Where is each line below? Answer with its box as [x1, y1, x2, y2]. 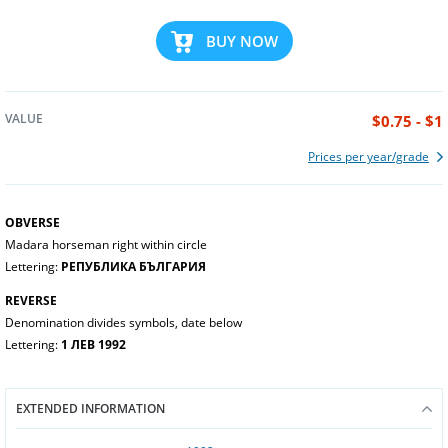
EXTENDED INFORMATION [16, 400, 165, 417]
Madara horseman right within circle [5, 236, 207, 253]
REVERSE [5, 292, 57, 309]
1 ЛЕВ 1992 [61, 336, 126, 353]
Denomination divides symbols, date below [5, 314, 242, 331]
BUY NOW [205, 30, 278, 51]
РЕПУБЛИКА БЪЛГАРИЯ [61, 258, 206, 275]
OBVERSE [5, 214, 60, 231]
